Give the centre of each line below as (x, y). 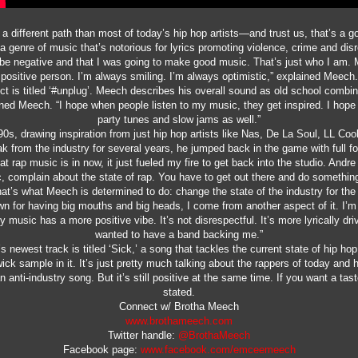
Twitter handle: (143, 335)
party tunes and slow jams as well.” (179, 119)
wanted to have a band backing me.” (179, 234)
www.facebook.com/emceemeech (218, 349)
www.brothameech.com (179, 320)
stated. (179, 292)
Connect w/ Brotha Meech (179, 306)
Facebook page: (101, 349)
